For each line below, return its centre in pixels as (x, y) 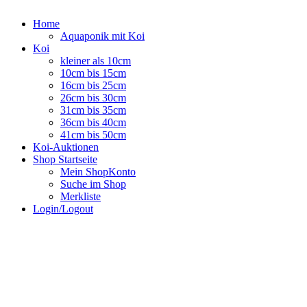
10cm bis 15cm (93, 73)
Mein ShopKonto (98, 171)
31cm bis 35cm (93, 110)
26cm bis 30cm (93, 97)
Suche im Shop (93, 184)
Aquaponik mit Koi (102, 36)
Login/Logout (63, 208)
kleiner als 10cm (96, 60)
